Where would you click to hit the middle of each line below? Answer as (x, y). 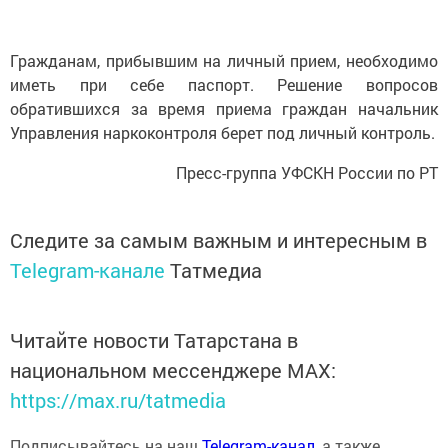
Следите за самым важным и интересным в (218, 240)
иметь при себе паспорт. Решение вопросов (224, 84)
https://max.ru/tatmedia (118, 400)
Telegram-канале (87, 270)
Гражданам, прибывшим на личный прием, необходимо (224, 60)
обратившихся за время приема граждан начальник (224, 108)
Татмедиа (216, 270)
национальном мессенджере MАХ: (173, 370)
